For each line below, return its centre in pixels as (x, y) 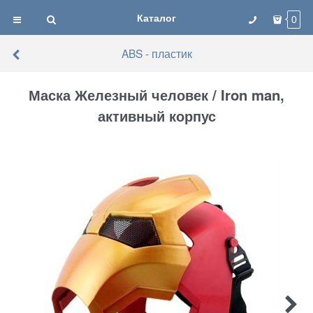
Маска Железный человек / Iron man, (156, 95)
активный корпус (156, 116)
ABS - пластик (156, 53)
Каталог (156, 17)
